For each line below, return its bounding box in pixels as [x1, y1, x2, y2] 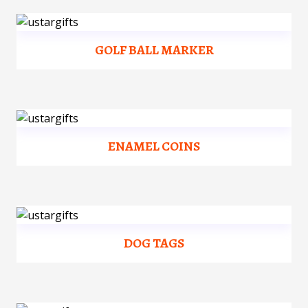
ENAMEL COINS [108, 137, 200, 156]
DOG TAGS [124, 233, 184, 252]
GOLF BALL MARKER [94, 41, 214, 60]
